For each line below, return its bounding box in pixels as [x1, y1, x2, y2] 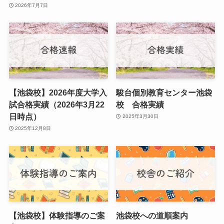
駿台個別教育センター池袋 [116, 87, 212, 97]
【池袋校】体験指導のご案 [8, 211, 105, 220]
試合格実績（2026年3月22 [8, 99, 104, 109]
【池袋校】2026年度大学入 [8, 87, 107, 97]
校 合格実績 [116, 99, 164, 109]
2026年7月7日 [15, 2, 48, 8]
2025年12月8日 [15, 125, 51, 131]
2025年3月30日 [122, 113, 158, 119]
